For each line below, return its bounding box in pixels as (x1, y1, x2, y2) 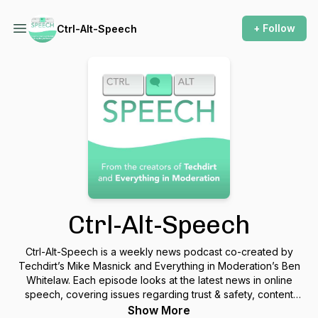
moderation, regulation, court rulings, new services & (35, 302, 283, 314)
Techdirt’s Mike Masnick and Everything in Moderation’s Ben (18, 260, 300, 272)
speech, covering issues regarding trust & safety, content (25, 288, 293, 300)
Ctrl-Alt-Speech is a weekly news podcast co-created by (25, 246, 293, 258)
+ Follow (253, 22, 295, 34)
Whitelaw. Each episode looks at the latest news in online (26, 274, 292, 286)
